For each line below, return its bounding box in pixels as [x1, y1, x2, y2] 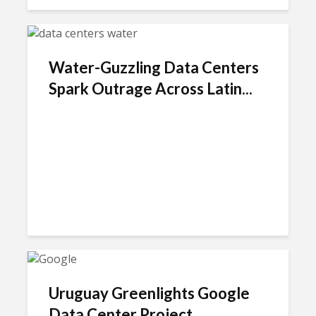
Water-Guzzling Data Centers [49, 57, 259, 77]
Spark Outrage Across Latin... [49, 78, 253, 98]
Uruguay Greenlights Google [49, 283, 250, 303]
